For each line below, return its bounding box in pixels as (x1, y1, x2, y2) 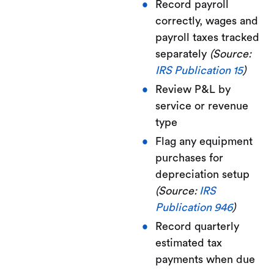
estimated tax (155, 237, 222, 248)
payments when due (155, 253, 255, 265)
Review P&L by (155, 83, 231, 95)
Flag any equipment (155, 135, 253, 147)
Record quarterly (155, 220, 239, 232)
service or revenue (155, 100, 248, 111)
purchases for (155, 152, 223, 163)
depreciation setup (155, 168, 250, 180)
